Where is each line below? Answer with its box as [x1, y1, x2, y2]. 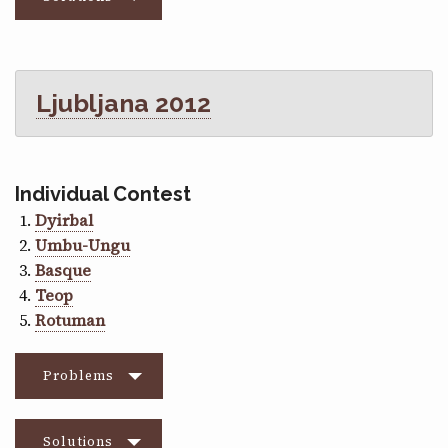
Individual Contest [15, 181, 191, 206]
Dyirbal [35, 208, 93, 231]
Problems [43, 366, 114, 384]
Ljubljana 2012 [36, 87, 211, 118]
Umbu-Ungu [35, 233, 130, 256]
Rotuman [35, 308, 105, 331]
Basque [35, 258, 91, 281]
